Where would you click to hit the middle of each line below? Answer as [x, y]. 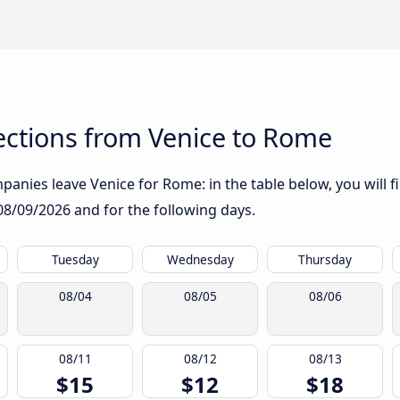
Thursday [325, 260]
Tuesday [75, 260]
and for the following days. [163, 210]
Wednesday [200, 260]
